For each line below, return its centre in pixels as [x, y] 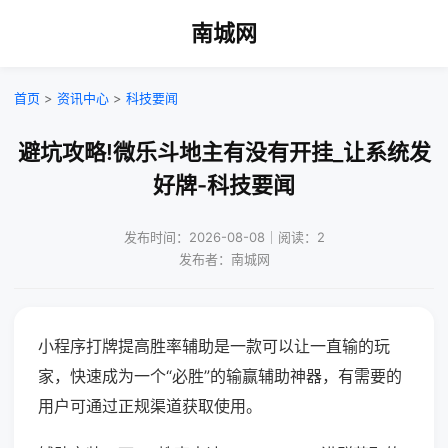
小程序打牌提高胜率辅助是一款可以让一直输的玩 [214, 346]
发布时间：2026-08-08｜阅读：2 [224, 237]
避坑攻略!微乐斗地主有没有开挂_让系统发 [224, 152]
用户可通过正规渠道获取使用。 [150, 406]
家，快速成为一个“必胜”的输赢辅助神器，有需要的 [220, 376]
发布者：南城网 [224, 259]
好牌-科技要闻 [224, 185]
